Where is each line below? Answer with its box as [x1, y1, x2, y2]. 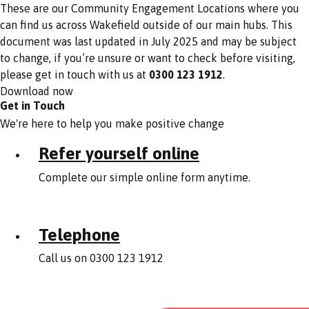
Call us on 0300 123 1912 [39, 252, 163, 265]
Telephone [39, 224, 120, 244]
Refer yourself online [39, 143, 199, 163]
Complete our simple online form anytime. [39, 170, 250, 183]
